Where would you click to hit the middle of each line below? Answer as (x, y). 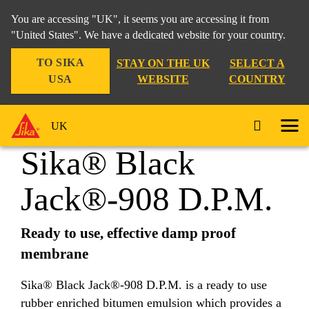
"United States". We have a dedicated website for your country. (148, 35)
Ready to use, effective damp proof (128, 233)
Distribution (42, 70)
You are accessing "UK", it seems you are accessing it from (140, 19)
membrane (54, 254)
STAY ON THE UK (163, 63)
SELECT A (257, 63)
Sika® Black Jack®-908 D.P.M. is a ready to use (144, 285)
